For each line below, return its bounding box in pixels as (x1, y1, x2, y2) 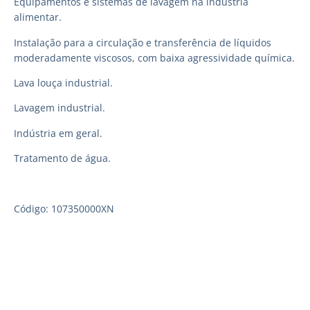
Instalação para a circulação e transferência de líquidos (14, 35, 271, 49)
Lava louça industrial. (14, 75, 113, 89)
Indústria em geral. (14, 126, 102, 140)
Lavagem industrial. (14, 101, 105, 115)
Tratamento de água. (14, 152, 111, 165)
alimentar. (14, 10, 62, 24)
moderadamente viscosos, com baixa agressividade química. (14, 51, 295, 64)
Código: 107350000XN (14, 201, 114, 215)
